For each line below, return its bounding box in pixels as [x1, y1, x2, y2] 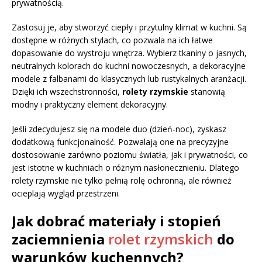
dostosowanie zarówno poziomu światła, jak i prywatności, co [12, 149, 248, 160]
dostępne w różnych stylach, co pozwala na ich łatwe [12, 34, 213, 46]
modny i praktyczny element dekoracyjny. [12, 98, 168, 110]
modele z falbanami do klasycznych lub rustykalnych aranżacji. [12, 73, 246, 84]
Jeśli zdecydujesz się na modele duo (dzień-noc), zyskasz [12, 123, 226, 135]
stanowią [188, 85, 225, 97]
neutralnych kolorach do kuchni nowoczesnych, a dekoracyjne [12, 60, 246, 71]
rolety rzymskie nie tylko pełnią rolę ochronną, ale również [12, 174, 232, 186]
